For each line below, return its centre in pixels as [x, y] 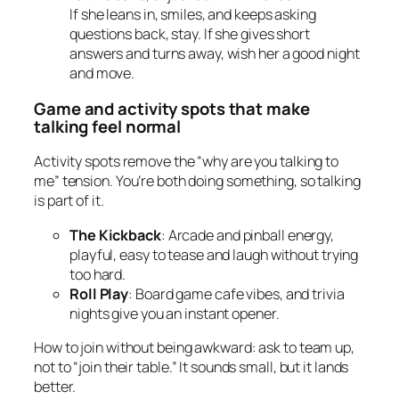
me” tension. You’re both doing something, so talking [197, 181]
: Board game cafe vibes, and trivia [236, 293]
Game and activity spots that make [172, 108]
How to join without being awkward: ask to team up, [194, 347]
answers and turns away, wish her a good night [215, 54]
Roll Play [99, 293]
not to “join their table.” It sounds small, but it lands [191, 366]
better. [55, 386]
